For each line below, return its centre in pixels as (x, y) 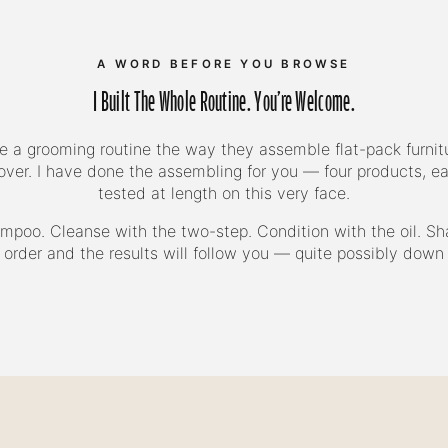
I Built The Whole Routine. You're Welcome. (224, 103)
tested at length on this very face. (224, 193)
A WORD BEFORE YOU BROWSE (224, 64)
